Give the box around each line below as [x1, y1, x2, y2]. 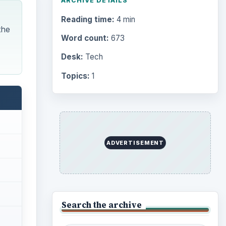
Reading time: [61, 15, 115, 25]
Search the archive [61, 199, 142, 210]
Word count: [61, 33, 109, 43]
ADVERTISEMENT [106, 139, 164, 146]
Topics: [61, 71, 90, 81]
